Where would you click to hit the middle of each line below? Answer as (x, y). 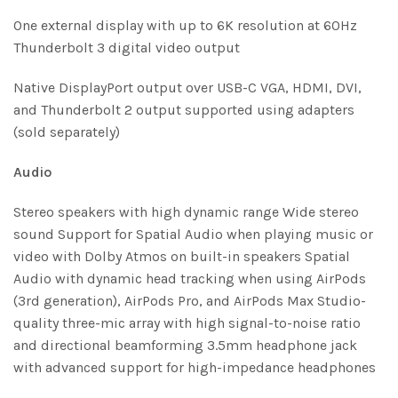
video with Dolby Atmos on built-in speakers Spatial (182, 257)
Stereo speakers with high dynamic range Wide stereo (186, 212)
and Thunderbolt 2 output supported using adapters (184, 110)
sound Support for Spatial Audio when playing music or (193, 235)
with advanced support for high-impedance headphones (195, 368)
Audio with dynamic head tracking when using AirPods (190, 279)
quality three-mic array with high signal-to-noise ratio (187, 323)
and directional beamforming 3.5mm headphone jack (185, 346)
